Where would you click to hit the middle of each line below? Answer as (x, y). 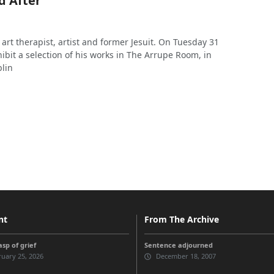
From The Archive (182, 220)
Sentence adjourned (179, 245)
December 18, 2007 (185, 256)
